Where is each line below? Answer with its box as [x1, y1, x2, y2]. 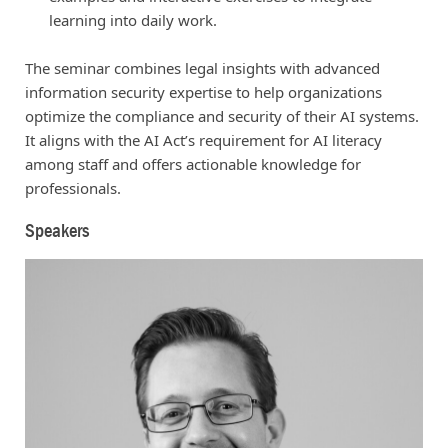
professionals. [24, 177, 121, 198]
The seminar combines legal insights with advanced [24, 57, 380, 78]
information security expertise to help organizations [24, 81, 382, 102]
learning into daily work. [48, 9, 217, 30]
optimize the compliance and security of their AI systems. [24, 105, 419, 126]
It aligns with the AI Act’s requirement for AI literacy [24, 129, 382, 150]
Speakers [24, 219, 89, 243]
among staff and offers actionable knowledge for [24, 153, 361, 174]
